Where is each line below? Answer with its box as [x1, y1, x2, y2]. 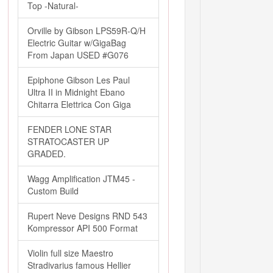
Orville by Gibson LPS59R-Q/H [27, 24, 146, 37]
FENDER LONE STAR [27, 123, 112, 135]
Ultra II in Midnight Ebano [27, 86, 125, 98]
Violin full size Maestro [27, 247, 113, 259]
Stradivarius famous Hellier [27, 259, 131, 271]
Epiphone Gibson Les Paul [27, 74, 130, 86]
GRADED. [27, 147, 66, 160]
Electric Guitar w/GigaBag [27, 37, 126, 49]
